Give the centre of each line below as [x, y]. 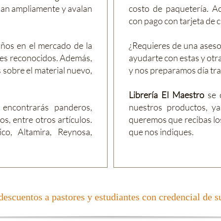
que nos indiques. [161, 132]
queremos [148, 119]
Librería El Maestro [166, 95]
